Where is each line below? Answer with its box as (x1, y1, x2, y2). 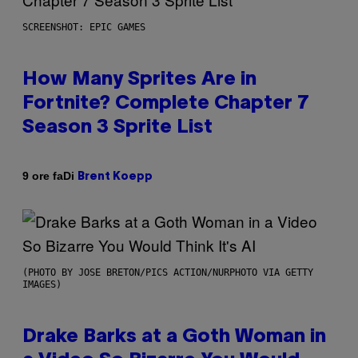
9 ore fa (22, 169, 63, 183)
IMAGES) (22, 278, 62, 290)
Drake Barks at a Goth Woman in (22, 328, 326, 346)
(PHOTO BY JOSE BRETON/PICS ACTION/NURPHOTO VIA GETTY (22, 266, 313, 278)
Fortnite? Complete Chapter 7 (22, 94, 309, 113)
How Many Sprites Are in (22, 70, 257, 89)
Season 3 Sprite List (22, 118, 213, 137)
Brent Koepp (78, 171, 153, 182)
